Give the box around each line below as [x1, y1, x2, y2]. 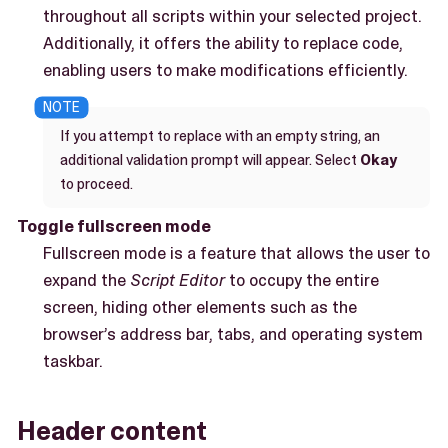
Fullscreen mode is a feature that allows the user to [42, 241, 430, 264]
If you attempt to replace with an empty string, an [59, 126, 380, 147]
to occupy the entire [224, 268, 379, 291]
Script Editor [129, 268, 225, 291]
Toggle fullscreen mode [17, 214, 211, 237]
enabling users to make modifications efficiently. [42, 58, 408, 81]
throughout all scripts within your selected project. [42, 4, 422, 27]
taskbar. [42, 349, 103, 372]
